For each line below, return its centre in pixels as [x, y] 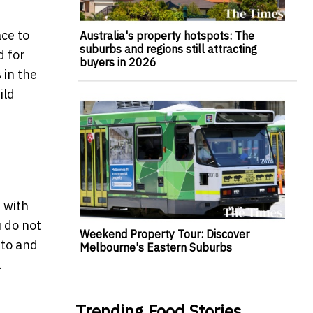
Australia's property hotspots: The [167, 36]
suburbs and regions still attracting [168, 49]
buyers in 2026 [118, 63]
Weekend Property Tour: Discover [164, 234]
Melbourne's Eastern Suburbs [155, 247]
